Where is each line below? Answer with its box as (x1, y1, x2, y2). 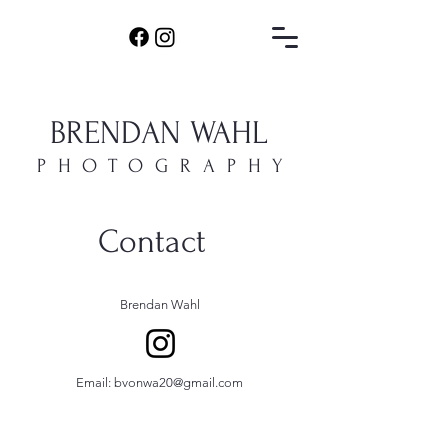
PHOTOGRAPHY (36, 155, 295, 177)
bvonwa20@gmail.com (114, 375, 243, 390)
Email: (76, 375, 114, 390)
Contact (97, 223, 206, 260)
